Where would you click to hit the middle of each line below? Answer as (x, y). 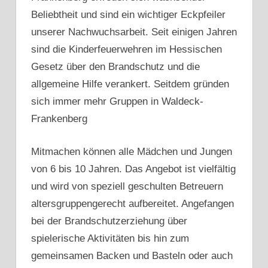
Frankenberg (59, 119)
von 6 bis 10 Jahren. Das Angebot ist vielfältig (133, 169)
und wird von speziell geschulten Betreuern (127, 186)
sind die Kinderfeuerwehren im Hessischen (127, 50)
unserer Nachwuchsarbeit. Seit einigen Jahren (134, 32)
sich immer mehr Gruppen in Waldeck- (117, 102)
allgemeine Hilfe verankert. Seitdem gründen (130, 84)
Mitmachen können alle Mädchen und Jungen (132, 151)
